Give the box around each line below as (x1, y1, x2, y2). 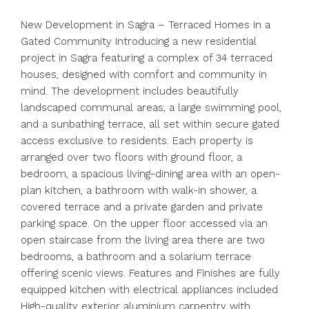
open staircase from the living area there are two (21, 234, 265, 246)
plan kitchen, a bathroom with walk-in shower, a (21, 184, 257, 197)
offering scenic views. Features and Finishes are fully (21, 267, 280, 279)
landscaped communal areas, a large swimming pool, (21, 101, 281, 114)
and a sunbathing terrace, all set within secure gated (21, 118, 279, 130)
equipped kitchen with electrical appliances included (21, 283, 278, 296)
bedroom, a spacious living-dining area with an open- (21, 168, 280, 180)
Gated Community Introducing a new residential (21, 35, 257, 48)
